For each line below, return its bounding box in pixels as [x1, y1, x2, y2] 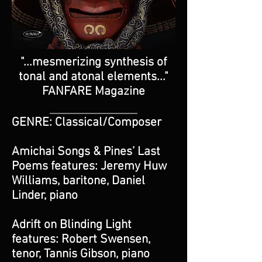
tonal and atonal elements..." [19, 70, 168, 84]
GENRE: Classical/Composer [12, 115, 161, 130]
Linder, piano [12, 188, 78, 203]
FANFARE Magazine [42, 84, 145, 99]
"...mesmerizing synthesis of [20, 55, 167, 70]
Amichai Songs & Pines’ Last [12, 144, 160, 159]
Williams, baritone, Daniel [12, 174, 145, 188]
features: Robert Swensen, [12, 232, 150, 247]
